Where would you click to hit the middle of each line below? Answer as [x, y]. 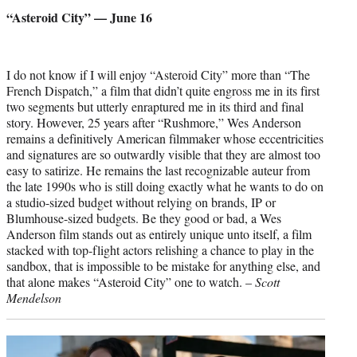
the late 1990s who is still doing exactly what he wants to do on [165, 186]
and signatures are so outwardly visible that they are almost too [163, 154]
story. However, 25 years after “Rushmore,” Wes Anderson [154, 122]
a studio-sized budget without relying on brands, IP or [141, 202]
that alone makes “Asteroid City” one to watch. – [131, 281]
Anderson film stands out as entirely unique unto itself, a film [159, 233]
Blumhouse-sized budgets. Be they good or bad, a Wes [144, 218]
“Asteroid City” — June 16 [79, 17]
